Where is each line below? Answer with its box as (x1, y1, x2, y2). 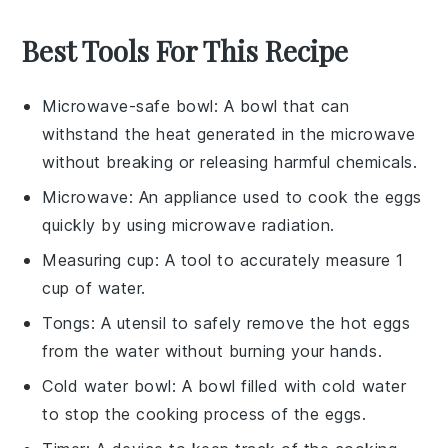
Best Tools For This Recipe (22, 32, 349, 70)
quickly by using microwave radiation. (42, 215, 335, 236)
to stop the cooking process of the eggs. (42, 404, 367, 425)
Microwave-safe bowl (42, 96, 214, 117)
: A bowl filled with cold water (171, 376, 407, 397)
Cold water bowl (42, 376, 172, 397)
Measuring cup (42, 250, 155, 271)
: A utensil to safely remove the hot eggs (90, 313, 411, 334)
